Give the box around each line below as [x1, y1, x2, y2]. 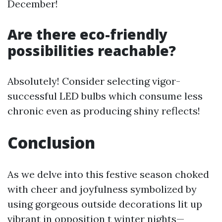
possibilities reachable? [7, 41, 176, 60]
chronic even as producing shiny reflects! [7, 104, 200, 117]
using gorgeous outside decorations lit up [7, 197, 202, 210]
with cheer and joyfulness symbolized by [7, 182, 197, 195]
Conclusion [7, 131, 95, 153]
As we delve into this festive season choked [7, 167, 209, 180]
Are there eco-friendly [7, 24, 167, 44]
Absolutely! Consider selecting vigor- [7, 74, 180, 87]
